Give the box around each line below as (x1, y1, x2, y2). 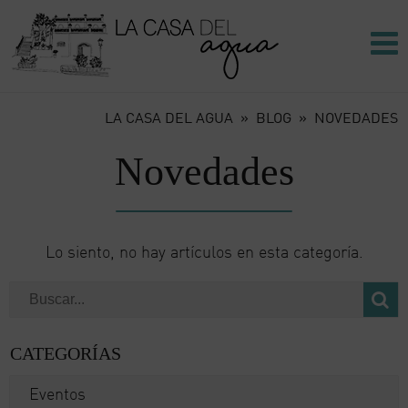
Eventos (29, 383, 87, 403)
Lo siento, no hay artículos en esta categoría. (45, 241, 363, 261)
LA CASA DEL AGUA (104, 108, 233, 127)
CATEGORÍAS (10, 343, 122, 363)
